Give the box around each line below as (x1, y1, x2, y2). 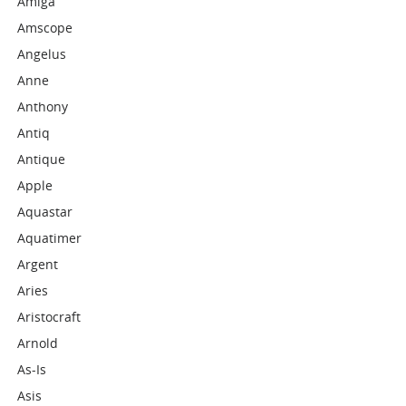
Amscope (17, 19, 73, 36)
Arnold (17, 334, 59, 352)
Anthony (17, 98, 69, 115)
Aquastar (17, 203, 73, 220)
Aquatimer (17, 229, 82, 246)
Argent (17, 256, 59, 273)
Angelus (17, 45, 67, 63)
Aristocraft (17, 308, 82, 325)
